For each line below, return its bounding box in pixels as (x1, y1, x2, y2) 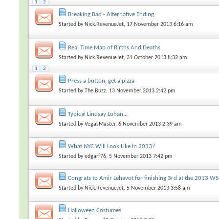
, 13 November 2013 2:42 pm (106, 88, 176, 94)
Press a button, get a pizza (68, 78, 135, 85)
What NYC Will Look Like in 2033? (68, 143, 155, 150)
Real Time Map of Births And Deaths (68, 44, 161, 51)
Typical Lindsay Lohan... (68, 111, 128, 118)
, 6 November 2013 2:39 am (115, 121, 182, 128)
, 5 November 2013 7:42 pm (106, 153, 173, 159)
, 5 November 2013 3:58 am (124, 185, 191, 192)
